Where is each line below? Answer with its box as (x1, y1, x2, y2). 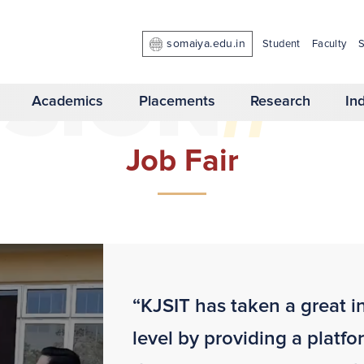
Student (262, 39, 301, 50)
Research (249, 94, 310, 110)
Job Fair (125, 146, 239, 178)
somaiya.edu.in (167, 38, 245, 50)
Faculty (311, 39, 347, 50)
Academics (32, 94, 104, 110)
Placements (138, 94, 215, 110)
